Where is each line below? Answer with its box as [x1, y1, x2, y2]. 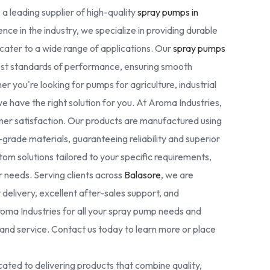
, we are [161, 169, 193, 181]
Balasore [124, 169, 161, 181]
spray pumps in [137, 6, 198, 18]
